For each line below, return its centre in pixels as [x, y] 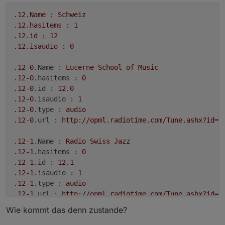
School [110, 68]
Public [126, 215]
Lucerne [80, 68]
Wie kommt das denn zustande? [67, 210]
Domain [154, 215]
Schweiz [72, 15]
